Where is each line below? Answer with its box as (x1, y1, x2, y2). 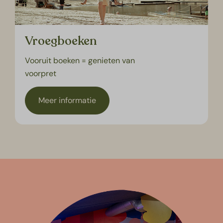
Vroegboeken (25, 33, 98, 50)
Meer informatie (38, 95, 97, 106)
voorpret (25, 68, 57, 79)
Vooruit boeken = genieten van (25, 55, 135, 66)
